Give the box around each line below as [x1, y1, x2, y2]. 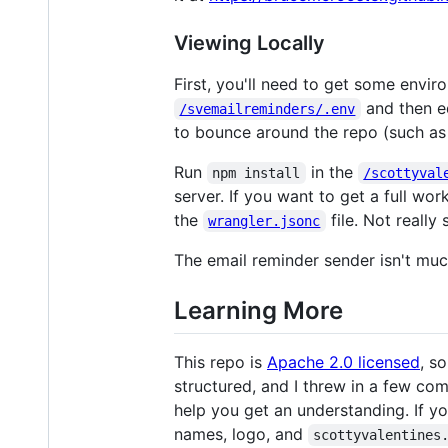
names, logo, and [174, 424, 308, 445]
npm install [212, 164, 301, 181]
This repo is [174, 352, 267, 373]
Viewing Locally [174, 30, 325, 55]
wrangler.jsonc [208, 212, 321, 229]
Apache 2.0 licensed [267, 352, 420, 373]
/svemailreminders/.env [179, 100, 356, 117]
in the [305, 161, 358, 182]
